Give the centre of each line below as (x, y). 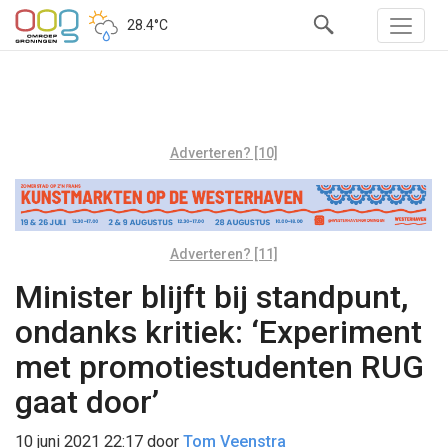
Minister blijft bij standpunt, (211, 296)
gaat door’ (87, 401)
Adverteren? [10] (223, 153)
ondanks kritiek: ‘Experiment (218, 331)
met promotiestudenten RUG (219, 366)
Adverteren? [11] (223, 253)
